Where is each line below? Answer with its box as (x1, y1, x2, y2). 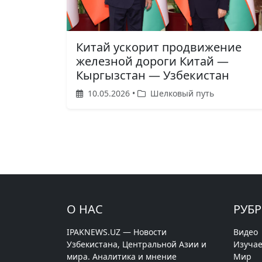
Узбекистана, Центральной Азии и (67, 238, 206, 250)
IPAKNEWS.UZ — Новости (67, 226, 167, 237)
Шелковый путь (148, 87, 214, 99)
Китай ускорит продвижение (76, 39, 242, 55)
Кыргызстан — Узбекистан (76, 67, 229, 83)
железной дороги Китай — (76, 53, 229, 69)
